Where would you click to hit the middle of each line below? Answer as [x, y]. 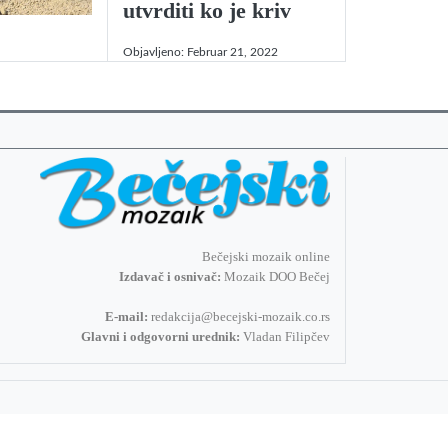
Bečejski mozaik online [265, 257]
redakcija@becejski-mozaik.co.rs [240, 317]
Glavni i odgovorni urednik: [160, 337]
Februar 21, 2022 [232, 51]
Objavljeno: [155, 51]
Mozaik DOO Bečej [275, 277]
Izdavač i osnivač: [169, 277]
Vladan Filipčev [284, 337]
